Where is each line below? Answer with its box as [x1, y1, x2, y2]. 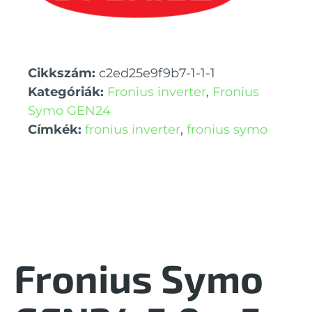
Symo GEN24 [28, 103, 111, 119]
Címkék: [28, 122, 81, 138]
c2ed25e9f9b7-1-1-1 [99, 65, 215, 81]
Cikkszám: [28, 65, 99, 81]
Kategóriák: [28, 84, 104, 100]
